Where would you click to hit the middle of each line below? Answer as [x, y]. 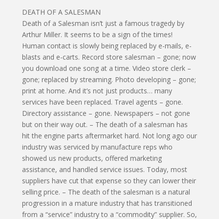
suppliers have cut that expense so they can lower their [109, 181]
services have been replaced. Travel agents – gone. [102, 102]
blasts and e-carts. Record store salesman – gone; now [109, 57]
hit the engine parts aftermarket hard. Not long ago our [109, 136]
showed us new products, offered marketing [92, 158]
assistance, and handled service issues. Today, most [104, 170]
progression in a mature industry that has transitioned [107, 203]
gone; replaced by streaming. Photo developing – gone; [109, 80]
